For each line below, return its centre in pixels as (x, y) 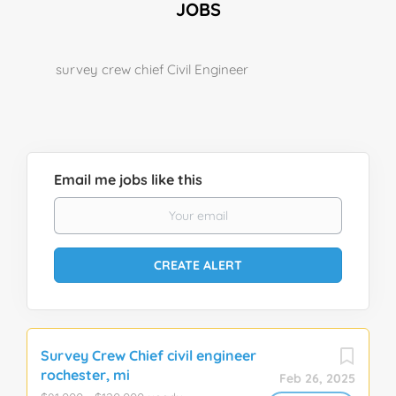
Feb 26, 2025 (317, 378)
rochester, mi (85, 375)
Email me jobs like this (128, 179)
